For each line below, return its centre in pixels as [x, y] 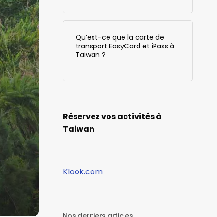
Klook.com [83, 171]
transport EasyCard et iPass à [125, 46]
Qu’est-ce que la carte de [120, 37]
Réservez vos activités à [112, 116]
